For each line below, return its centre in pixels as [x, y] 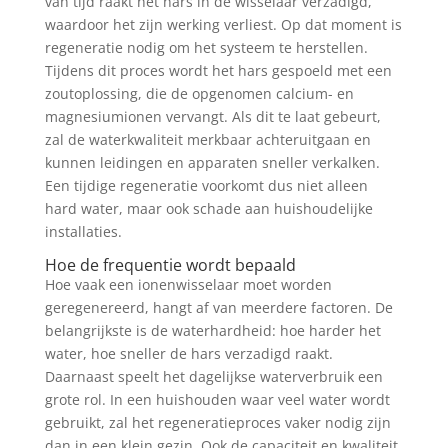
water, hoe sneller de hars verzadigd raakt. [188, 353]
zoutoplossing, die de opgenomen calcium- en [199, 93]
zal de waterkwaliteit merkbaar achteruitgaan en [207, 139]
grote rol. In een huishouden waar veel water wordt [217, 399]
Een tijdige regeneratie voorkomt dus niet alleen [206, 185]
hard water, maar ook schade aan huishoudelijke [208, 208]
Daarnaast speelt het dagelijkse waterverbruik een [213, 376]
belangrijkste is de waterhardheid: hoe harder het [212, 330]
